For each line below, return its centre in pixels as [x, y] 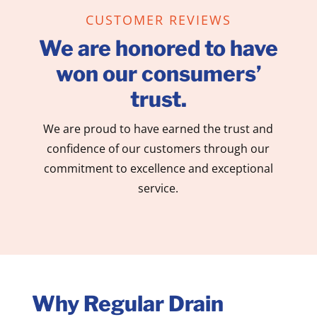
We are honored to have [158, 48]
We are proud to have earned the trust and [158, 128]
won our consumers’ [158, 73]
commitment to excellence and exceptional [158, 168]
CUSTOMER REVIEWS [158, 19]
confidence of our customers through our [158, 148]
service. [158, 188]
